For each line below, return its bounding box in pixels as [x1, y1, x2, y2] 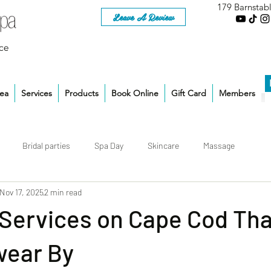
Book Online [111, 88, 158, 99]
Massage [203, 140, 235, 151]
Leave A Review [113, 10, 174, 24]
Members [219, 88, 255, 99]
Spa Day [94, 140, 123, 151]
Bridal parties [22, 140, 70, 151]
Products [65, 88, 99, 99]
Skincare [148, 140, 179, 151]
